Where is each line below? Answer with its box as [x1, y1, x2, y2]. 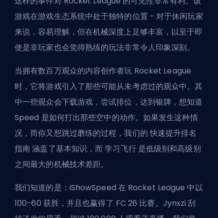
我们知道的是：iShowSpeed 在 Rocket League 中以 [15, 182, 203, 193]
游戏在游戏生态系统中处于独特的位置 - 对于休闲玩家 [15, 10, 203, 22]
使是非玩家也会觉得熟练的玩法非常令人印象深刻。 [15, 41, 195, 53]
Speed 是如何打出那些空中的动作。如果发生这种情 [15, 111, 198, 123]
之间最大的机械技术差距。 [15, 158, 109, 170]
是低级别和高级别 [136, 143, 201, 154]
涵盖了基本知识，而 [30, 143, 105, 154]
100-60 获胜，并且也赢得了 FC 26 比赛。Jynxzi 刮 [15, 197, 196, 209]
